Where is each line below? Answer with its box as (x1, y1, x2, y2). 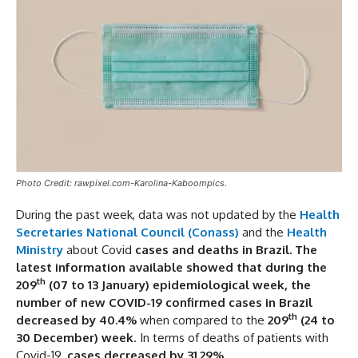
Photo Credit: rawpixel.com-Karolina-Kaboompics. (16, 177, 227, 189)
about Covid (63, 241, 135, 257)
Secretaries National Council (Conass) (16, 224, 239, 240)
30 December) (16, 329, 98, 345)
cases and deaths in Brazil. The (135, 241, 317, 257)
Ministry (16, 241, 63, 257)
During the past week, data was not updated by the (16, 206, 300, 222)
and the (239, 224, 287, 240)
